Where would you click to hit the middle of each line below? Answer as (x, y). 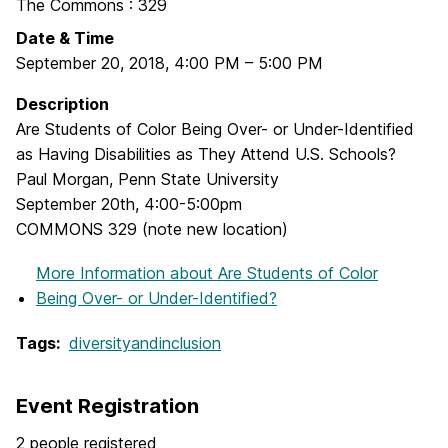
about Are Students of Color (274, 273)
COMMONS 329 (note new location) (152, 229)
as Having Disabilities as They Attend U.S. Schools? (206, 154)
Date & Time (65, 38)
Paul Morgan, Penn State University (147, 179)
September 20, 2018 (90, 63)
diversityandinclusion (145, 343)
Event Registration (107, 406)
